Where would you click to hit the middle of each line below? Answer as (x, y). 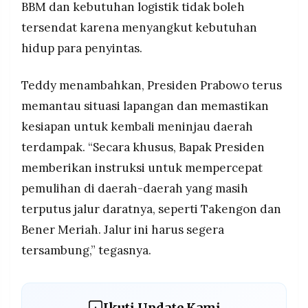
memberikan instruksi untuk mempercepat (142, 168)
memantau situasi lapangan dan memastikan (145, 106)
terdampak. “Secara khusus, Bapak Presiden (143, 147)
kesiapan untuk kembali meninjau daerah (137, 127)
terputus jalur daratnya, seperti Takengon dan (151, 209)
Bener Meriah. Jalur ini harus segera (123, 230)
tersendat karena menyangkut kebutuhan (139, 28)
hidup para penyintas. (82, 48)
